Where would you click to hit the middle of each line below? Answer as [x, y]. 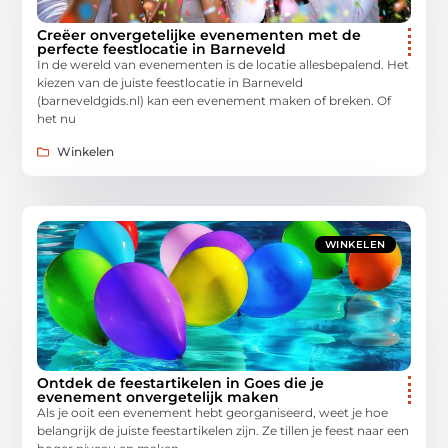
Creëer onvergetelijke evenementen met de [199, 35]
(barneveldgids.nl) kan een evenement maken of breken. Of [214, 101]
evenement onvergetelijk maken [158, 396]
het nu [57, 119]
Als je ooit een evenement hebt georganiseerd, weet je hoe [213, 412]
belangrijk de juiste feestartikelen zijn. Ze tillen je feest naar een [223, 430]
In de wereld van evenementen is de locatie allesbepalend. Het [223, 65]
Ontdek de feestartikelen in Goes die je [181, 382]
